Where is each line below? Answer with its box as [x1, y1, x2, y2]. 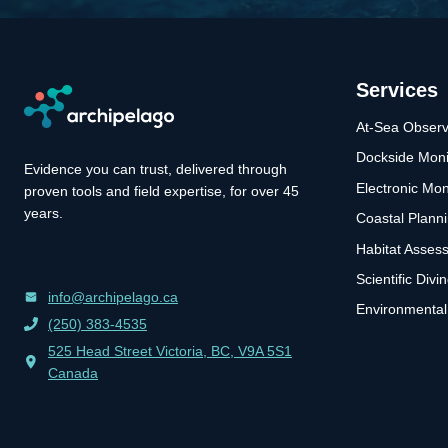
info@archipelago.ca [48, 289, 178, 306]
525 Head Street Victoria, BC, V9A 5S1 [48, 343, 292, 360]
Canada [48, 365, 98, 382]
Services [355, 79, 438, 102]
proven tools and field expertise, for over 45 [24, 183, 299, 200]
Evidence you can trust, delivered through [24, 161, 287, 178]
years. [24, 205, 63, 222]
